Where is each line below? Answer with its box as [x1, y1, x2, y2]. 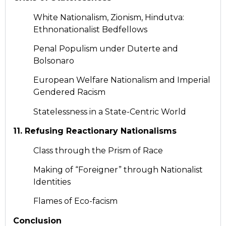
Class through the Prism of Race [33, 145, 163, 155]
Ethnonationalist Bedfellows [33, 24, 147, 34]
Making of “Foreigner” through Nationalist [33, 164, 203, 175]
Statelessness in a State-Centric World [33, 106, 186, 117]
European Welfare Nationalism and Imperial [33, 75, 210, 85]
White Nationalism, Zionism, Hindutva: [33, 12, 184, 22]
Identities [33, 177, 71, 187]
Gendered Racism [33, 87, 105, 97]
